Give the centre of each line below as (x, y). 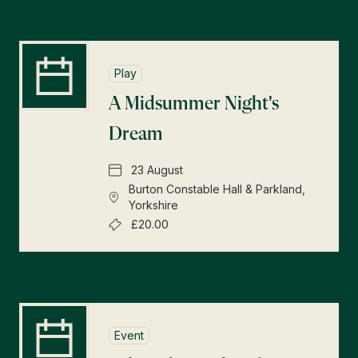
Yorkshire (154, 205)
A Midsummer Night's (194, 104)
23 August (157, 170)
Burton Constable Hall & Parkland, (217, 189)
